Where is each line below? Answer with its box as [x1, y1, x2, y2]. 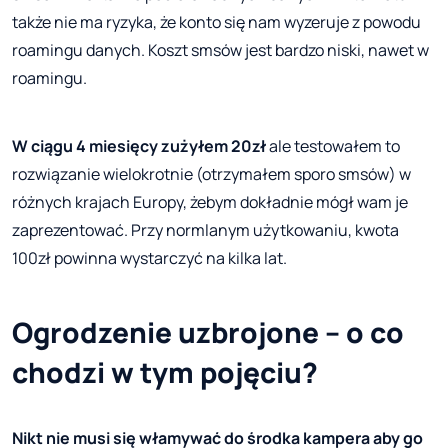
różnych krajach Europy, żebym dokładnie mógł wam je [12, 191, 408, 214]
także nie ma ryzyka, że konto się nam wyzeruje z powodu [12, 11, 421, 34]
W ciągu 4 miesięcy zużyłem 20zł [12, 135, 266, 158]
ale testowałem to [266, 135, 400, 158]
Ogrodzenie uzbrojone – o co [12, 313, 404, 352]
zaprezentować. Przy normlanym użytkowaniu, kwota [12, 219, 399, 242]
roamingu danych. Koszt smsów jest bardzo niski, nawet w [12, 39, 429, 62]
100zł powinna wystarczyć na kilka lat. [12, 247, 290, 270]
